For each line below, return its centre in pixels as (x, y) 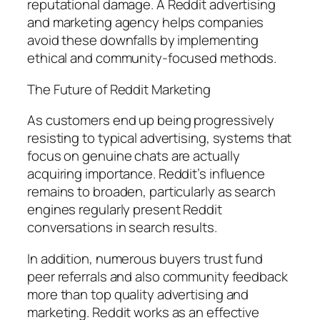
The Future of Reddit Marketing (119, 89)
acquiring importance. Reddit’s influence (146, 174)
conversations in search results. (122, 227)
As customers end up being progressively (151, 120)
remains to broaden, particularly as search (151, 192)
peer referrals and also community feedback (157, 276)
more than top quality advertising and (138, 294)
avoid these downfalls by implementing (143, 40)
